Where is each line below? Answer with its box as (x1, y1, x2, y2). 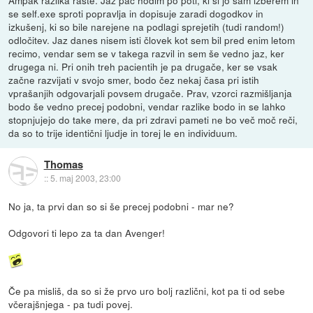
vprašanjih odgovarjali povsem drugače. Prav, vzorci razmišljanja (8, 85, 293, 100)
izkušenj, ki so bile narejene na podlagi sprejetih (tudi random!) (8, 19, 285, 34)
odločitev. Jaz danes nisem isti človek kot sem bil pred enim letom (8, 32, 296, 47)
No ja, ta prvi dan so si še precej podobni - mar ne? (8, 198, 235, 213)
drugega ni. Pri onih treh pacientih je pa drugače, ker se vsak (8, 59, 278, 73)
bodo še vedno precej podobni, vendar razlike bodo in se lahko (8, 99, 286, 113)
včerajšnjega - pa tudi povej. (8, 296, 133, 311)
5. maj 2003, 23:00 (50, 171, 121, 184)
